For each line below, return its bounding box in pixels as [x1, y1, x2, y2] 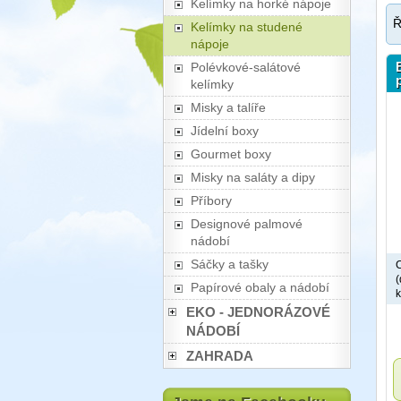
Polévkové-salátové [191, 60, 301, 74]
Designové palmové [191, 217, 303, 231]
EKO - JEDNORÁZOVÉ [186, 304, 330, 320]
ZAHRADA [186, 348, 253, 363]
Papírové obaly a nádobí [191, 280, 329, 294]
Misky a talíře [191, 100, 266, 115]
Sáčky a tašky [191, 257, 269, 271]
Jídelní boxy [191, 124, 259, 138]
